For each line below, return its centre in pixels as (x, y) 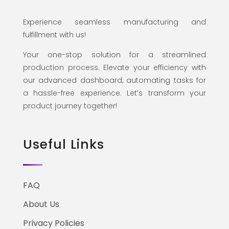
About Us (41, 204)
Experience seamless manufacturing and (114, 22)
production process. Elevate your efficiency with (114, 67)
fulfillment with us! (54, 35)
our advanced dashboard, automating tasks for (114, 80)
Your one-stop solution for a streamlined (114, 54)
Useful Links (64, 144)
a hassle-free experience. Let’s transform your (114, 93)
